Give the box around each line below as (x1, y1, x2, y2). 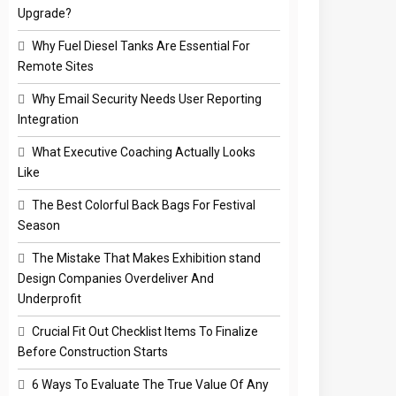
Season (18, 217, 61, 232)
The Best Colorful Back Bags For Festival (32, 197, 256, 212)
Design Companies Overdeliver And (18, 270, 215, 286)
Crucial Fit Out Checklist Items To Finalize (32, 324, 259, 339)
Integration (18, 111, 80, 126)
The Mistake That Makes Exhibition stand (32, 250, 262, 265)
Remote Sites (18, 58, 95, 73)
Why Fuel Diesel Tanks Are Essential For (32, 38, 251, 53)
